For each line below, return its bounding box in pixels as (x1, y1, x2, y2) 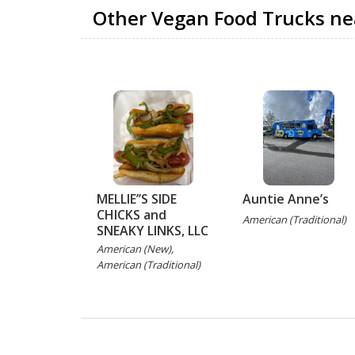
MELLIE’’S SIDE (97, 190, 177, 208)
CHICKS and (97, 206, 166, 223)
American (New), (97, 242, 174, 256)
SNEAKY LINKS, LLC (97, 222, 208, 239)
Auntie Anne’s (242, 190, 329, 208)
